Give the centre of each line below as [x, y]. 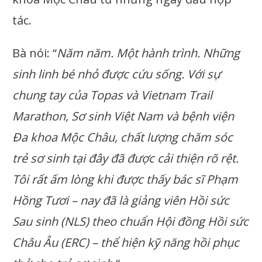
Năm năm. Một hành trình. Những [149, 53]
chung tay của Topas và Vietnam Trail [113, 95]
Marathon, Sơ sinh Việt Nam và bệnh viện [123, 116]
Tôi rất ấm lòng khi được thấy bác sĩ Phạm [125, 179]
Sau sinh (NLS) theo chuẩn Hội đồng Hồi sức [131, 221]
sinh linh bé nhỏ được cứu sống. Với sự [117, 74]
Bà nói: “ [35, 53]
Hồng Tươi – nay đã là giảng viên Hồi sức [121, 200]
